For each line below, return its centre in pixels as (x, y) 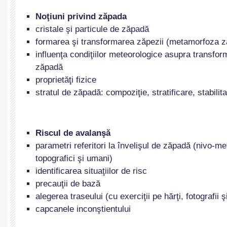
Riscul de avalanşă (73, 133)
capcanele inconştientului (83, 209)
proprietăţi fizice (66, 80)
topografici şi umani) (74, 158)
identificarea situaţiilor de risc (91, 171)
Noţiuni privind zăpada (81, 16)
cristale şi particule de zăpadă (92, 29)
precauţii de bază (68, 184)
